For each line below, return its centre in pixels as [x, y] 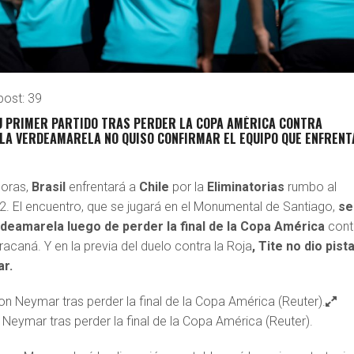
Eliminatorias [248, 187]
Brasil [51, 187]
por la [190, 187]
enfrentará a [104, 187]
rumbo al [313, 187]
